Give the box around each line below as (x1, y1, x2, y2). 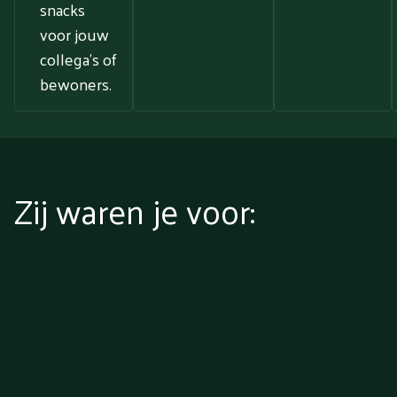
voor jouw (40, 19, 109, 50)
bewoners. (40, 69, 112, 99)
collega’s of (40, 44, 117, 74)
